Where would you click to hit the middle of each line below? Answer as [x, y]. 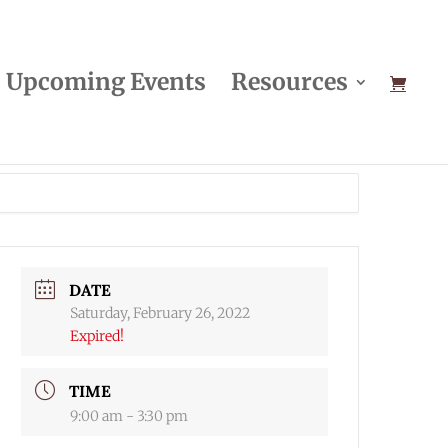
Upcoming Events [106, 81]
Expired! [97, 336]
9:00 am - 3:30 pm [129, 416]
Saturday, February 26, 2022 [160, 313]
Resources [289, 81]
